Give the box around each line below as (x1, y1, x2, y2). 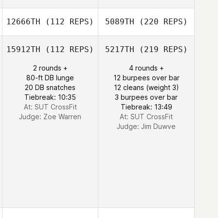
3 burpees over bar (115, 93, 178, 101)
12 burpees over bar (113, 73, 180, 82)
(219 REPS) (134, 45, 188, 54)
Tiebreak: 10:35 (24, 93, 76, 101)
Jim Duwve (141, 122, 176, 130)
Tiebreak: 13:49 (120, 103, 172, 111)
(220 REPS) (134, 17, 188, 26)
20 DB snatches (25, 83, 75, 91)
